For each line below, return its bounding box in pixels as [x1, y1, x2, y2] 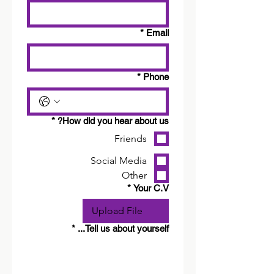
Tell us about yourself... [85, 223, 169, 234]
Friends [114, 133, 147, 144]
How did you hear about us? [62, 116, 169, 126]
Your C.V [133, 183, 169, 193]
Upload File [92, 205, 143, 217]
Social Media [91, 155, 147, 166]
